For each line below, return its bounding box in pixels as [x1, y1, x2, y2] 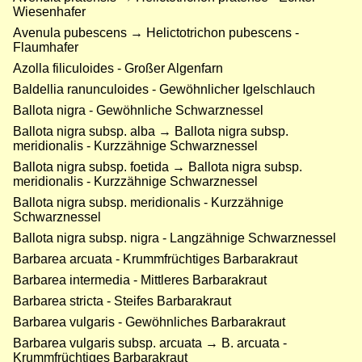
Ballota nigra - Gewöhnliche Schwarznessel [13, 103, 263, 118]
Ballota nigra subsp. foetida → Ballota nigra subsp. [13, 160, 302, 175]
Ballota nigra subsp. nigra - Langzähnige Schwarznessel [13, 231, 336, 246]
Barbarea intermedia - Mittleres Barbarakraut [13, 273, 267, 288]
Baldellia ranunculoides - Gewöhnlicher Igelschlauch [13, 82, 315, 97]
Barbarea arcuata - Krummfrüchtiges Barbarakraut [13, 252, 297, 267]
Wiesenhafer [13, 5, 86, 19]
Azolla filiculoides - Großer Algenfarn [13, 61, 223, 76]
